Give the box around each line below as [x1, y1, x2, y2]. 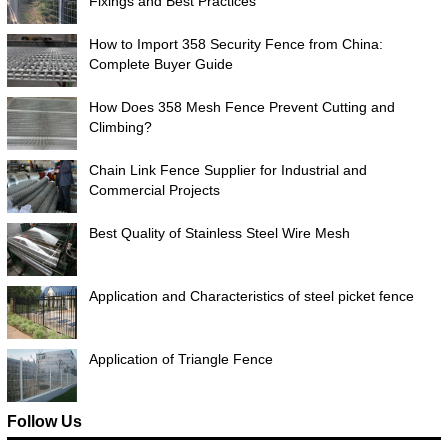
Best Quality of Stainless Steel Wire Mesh [88, 225, 350, 242]
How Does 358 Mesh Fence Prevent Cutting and [88, 99, 395, 116]
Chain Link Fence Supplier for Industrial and [88, 162, 367, 179]
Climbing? [88, 119, 152, 136]
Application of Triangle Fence [88, 351, 273, 368]
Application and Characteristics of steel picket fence [88, 288, 414, 305]
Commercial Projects [88, 182, 220, 199]
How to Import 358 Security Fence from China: [88, 36, 383, 53]
